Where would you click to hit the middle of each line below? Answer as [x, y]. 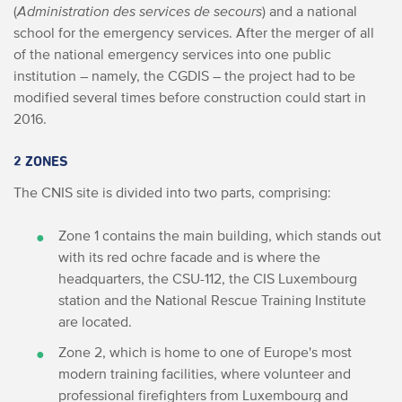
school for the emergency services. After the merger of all [194, 32]
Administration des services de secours [140, 11]
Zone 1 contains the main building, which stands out [220, 235]
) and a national [310, 11]
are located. [95, 321]
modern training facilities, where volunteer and [205, 373]
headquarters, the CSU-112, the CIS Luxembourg [208, 278]
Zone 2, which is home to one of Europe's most [205, 352]
